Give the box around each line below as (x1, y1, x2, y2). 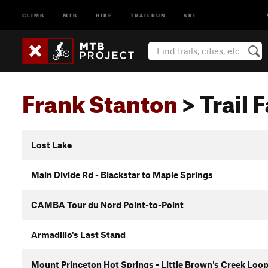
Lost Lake (31, 139, 72, 150)
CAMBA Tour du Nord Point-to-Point (31, 199, 184, 210)
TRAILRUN (130, 11, 166, 19)
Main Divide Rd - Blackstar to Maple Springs (31, 169, 213, 180)
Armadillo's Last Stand (31, 229, 126, 240)
